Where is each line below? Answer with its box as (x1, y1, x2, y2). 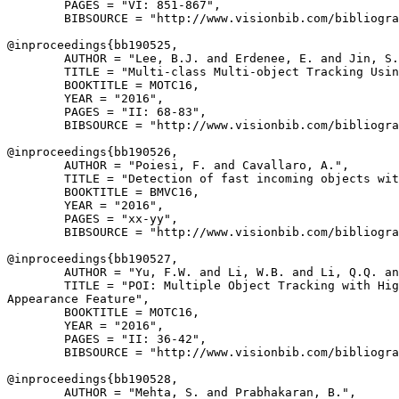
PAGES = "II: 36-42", (7, 332, 207, 346)
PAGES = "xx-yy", (7, 212, 178, 225)
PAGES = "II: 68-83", (7, 105, 207, 118)
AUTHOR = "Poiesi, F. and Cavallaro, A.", (7, 159, 349, 172)
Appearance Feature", (7, 292, 150, 305)
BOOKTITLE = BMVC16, (7, 185, 199, 199)
